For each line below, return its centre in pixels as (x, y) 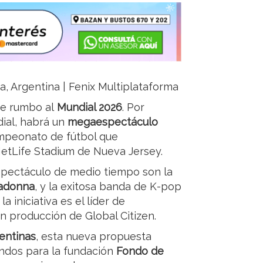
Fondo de (139, 251)
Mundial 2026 (90, 107)
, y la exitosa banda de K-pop (108, 187)
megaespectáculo (113, 122)
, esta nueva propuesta (94, 237)
